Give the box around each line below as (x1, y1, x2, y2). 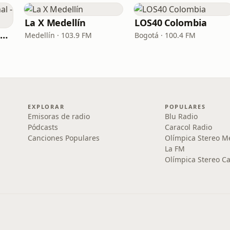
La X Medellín (25, 16, 86, 29)
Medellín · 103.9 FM (25, 30, 92, 40)
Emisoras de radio (28, 111, 90, 121)
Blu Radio (164, 111, 198, 121)
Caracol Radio (164, 122, 212, 132)
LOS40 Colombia (135, 16, 207, 29)
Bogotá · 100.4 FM (135, 30, 196, 40)
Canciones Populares (28, 133, 100, 143)
